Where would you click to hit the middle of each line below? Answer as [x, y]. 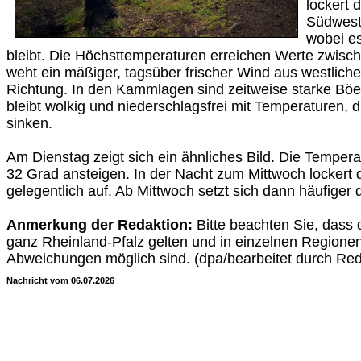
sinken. [29, 123]
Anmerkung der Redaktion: [100, 225]
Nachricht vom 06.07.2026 [60, 280]
